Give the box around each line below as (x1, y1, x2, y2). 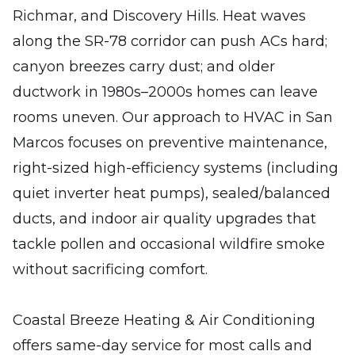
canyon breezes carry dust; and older (13, 58, 275, 75)
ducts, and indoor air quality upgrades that (13, 210, 316, 227)
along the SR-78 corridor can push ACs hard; (13, 32, 327, 50)
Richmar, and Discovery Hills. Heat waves (13, 7, 306, 25)
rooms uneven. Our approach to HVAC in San (13, 109, 333, 126)
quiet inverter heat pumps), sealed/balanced (13, 185, 330, 202)
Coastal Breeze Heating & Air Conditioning (13, 311, 315, 329)
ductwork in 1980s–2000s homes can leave (13, 83, 318, 101)
